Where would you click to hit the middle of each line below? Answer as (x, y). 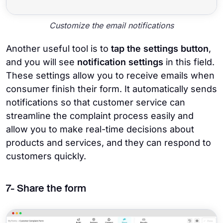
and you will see (42, 62)
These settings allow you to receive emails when (110, 76)
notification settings (120, 62)
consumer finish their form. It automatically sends (111, 89)
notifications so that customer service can (96, 103)
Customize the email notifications (111, 25)
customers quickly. (46, 156)
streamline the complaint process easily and (100, 116)
